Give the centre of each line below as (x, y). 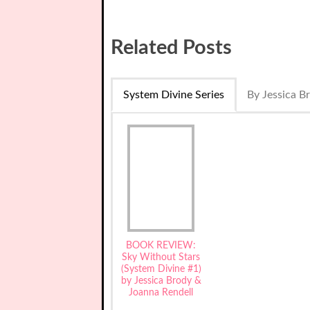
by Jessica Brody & (161, 281)
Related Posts (171, 48)
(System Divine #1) (161, 269)
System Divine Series (174, 94)
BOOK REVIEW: (161, 245)
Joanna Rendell (161, 292)
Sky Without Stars (161, 257)
